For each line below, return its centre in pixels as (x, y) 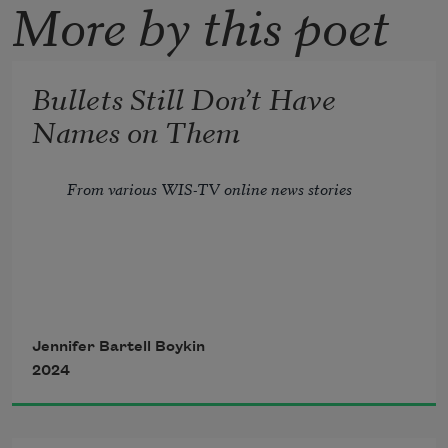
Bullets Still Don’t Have (184, 97)
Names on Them (136, 130)
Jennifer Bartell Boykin (118, 347)
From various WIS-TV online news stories (210, 187)
